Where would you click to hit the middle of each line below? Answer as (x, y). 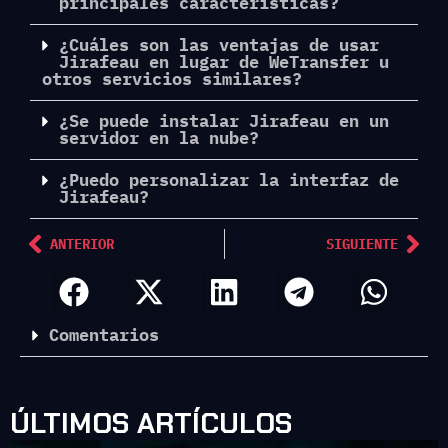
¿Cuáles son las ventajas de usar (219, 45)
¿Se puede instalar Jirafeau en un (224, 121)
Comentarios (104, 334)
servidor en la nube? (159, 138)
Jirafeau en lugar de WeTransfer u (224, 62)
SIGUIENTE (362, 243)
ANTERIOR (82, 243)
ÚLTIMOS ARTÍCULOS (151, 423)
